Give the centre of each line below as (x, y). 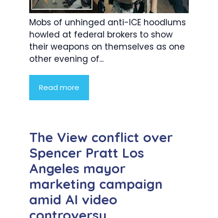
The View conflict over (101, 137)
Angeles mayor (77, 169)
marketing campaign (96, 184)
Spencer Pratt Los (87, 153)
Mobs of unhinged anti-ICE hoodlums (108, 23)
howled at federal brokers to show (101, 35)
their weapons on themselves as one (107, 47)
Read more (59, 88)
